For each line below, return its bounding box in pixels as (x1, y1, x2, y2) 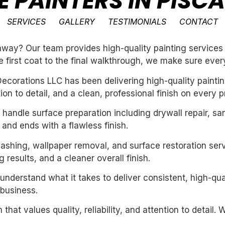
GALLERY (59, 17, 95, 27)
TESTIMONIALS (108, 17, 167, 27)
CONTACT (179, 17, 218, 27)
